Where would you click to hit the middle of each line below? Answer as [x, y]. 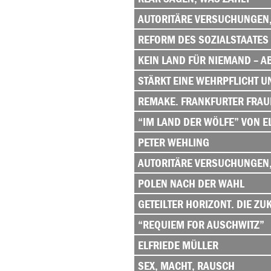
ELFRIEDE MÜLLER [178, 245]
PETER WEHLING [174, 142]
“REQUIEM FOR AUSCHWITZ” [201, 224]
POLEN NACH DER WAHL [191, 183]
